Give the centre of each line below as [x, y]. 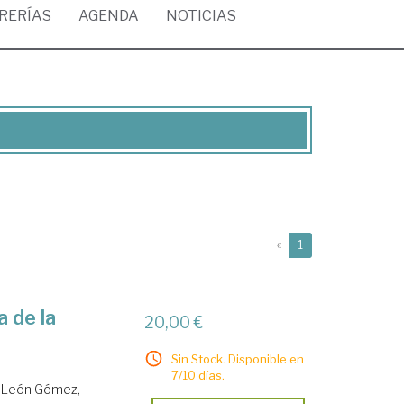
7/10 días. [198, 375]
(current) [325, 244]
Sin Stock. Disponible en [238, 359]
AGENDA [109, 16]
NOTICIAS [201, 16]
